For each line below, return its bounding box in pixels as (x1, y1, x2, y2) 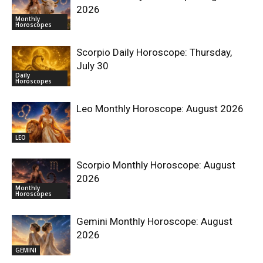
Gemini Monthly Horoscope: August (76, 215, 232, 228)
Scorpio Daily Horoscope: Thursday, (76, 46, 232, 59)
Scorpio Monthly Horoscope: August (76, 159, 235, 171)
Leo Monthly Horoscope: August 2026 (76, 103, 244, 115)
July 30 (76, 60, 109, 72)
